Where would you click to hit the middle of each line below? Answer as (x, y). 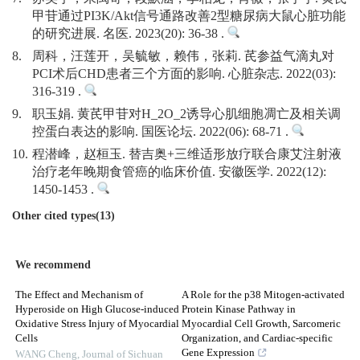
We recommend (53, 265)
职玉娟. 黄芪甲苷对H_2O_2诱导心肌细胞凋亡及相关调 (186, 115)
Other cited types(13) (63, 216)
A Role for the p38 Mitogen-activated (263, 295)
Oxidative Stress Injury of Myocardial (97, 324)
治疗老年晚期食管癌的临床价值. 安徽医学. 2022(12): (179, 172)
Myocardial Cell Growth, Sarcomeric (261, 324)
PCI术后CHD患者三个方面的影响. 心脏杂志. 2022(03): (184, 74)
